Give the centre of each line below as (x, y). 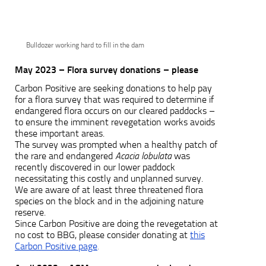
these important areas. (60, 133)
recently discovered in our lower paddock (95, 167)
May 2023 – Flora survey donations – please (107, 69)
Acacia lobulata (143, 156)
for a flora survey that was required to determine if (114, 99)
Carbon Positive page (56, 246)
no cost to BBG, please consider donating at (102, 235)
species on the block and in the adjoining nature (109, 201)
